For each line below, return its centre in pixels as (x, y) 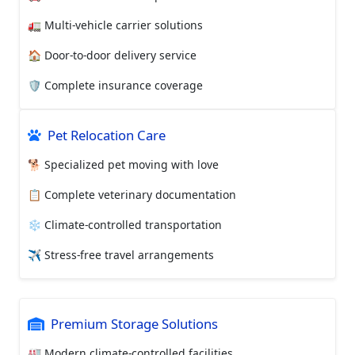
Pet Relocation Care (107, 135)
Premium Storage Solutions (134, 323)
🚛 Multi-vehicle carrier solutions (115, 25)
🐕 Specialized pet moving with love (123, 164)
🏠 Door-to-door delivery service (112, 55)
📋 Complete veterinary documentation (132, 194)
